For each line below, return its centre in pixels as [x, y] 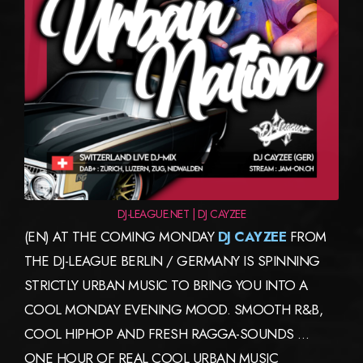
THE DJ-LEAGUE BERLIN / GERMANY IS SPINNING [172, 261]
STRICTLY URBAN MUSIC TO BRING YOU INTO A [166, 285]
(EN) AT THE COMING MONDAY [121, 236]
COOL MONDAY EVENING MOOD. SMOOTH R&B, [174, 309]
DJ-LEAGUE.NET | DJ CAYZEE [181, 214]
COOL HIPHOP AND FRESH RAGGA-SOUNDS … [167, 333]
